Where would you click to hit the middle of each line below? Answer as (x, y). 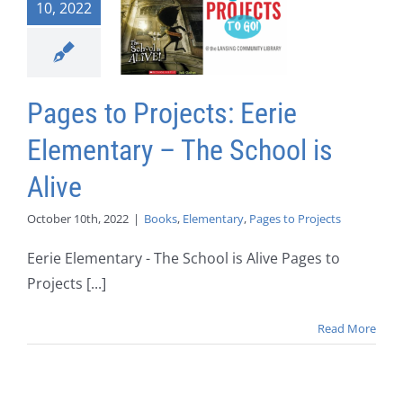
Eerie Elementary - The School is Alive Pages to (184, 259)
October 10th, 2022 (78, 219)
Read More (347, 329)
